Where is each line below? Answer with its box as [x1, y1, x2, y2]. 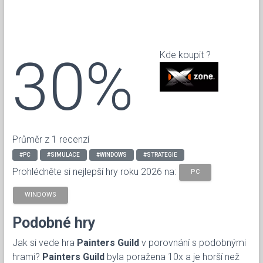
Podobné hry [12, 214, 96, 231]
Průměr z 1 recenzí [12, 133, 89, 145]
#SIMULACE [47, 151, 80, 158]
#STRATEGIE [143, 151, 177, 158]
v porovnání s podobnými [139, 237, 246, 248]
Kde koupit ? [159, 49, 211, 60]
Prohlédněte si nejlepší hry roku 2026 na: [12, 166, 178, 177]
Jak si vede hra [12, 237, 77, 248]
